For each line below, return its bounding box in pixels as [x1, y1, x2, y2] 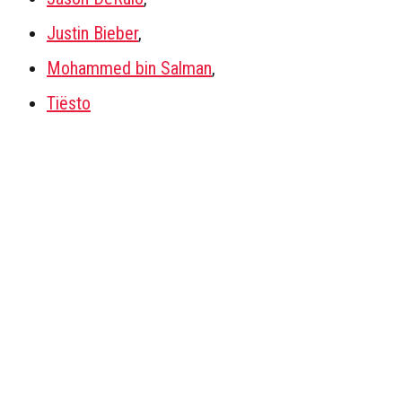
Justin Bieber [47, 22, 138, 44]
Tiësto [47, 92, 91, 114]
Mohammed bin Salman [47, 57, 212, 79]
